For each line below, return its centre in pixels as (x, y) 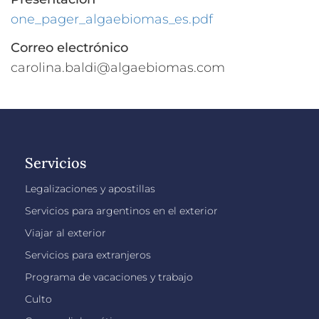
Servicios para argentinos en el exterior (121, 211)
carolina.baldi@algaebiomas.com (118, 68)
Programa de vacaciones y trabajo (109, 277)
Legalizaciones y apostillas (90, 189)
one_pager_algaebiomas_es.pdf (112, 20)
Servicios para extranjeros (88, 255)
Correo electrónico (69, 48)
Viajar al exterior (66, 233)
